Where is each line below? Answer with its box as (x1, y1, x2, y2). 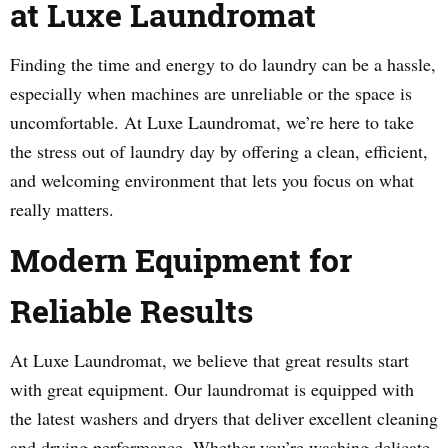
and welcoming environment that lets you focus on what (10, 168, 414, 192)
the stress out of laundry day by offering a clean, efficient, (10, 139, 428, 163)
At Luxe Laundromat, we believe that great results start (10, 348, 409, 372)
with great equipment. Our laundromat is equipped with (10, 377, 414, 401)
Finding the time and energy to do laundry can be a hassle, (10, 52, 436, 76)
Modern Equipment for (10, 238, 352, 281)
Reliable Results (10, 289, 253, 332)
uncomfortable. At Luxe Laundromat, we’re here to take (10, 110, 414, 134)
